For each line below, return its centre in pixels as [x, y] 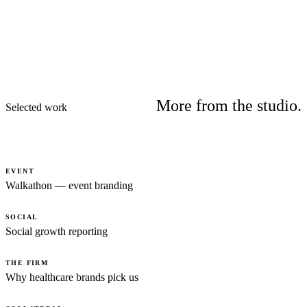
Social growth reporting [57, 232]
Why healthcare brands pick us [72, 278]
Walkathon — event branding [69, 186]
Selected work [36, 108]
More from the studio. [229, 106]
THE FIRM [27, 263]
